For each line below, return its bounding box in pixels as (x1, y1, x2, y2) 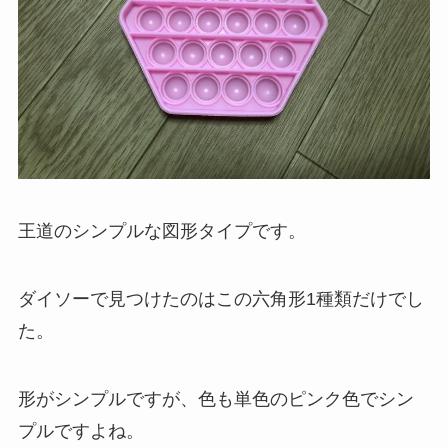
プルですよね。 (17, 420, 144, 441)
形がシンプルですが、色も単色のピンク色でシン (17, 388, 414, 409)
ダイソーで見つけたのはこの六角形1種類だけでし (17, 288, 424, 309)
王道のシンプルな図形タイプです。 (17, 221, 306, 242)
